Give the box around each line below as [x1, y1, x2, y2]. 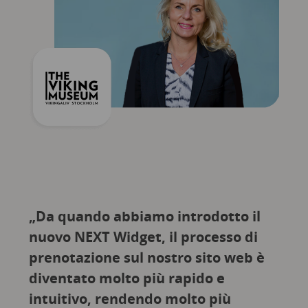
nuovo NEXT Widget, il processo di [28, 228, 258, 247]
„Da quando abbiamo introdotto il [28, 207, 261, 226]
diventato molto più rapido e [28, 269, 225, 288]
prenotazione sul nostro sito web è [28, 248, 265, 267]
